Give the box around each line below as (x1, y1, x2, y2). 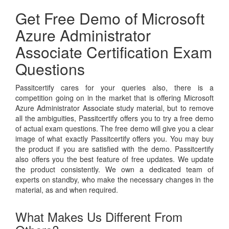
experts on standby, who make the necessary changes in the (15, 174, 214, 185)
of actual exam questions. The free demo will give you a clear (15, 123, 214, 134)
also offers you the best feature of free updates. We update (15, 154, 214, 165)
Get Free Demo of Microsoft (15, 7, 204, 30)
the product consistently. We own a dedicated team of (15, 164, 214, 175)
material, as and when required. (15, 185, 118, 195)
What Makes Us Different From (15, 208, 182, 226)
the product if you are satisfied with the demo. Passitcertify (15, 144, 214, 154)
